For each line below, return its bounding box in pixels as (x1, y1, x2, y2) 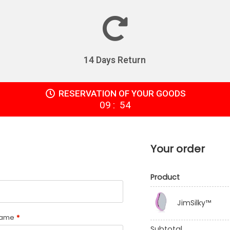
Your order (150, 141, 205, 156)
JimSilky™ (177, 198, 211, 208)
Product (150, 171, 180, 182)
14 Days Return (84, 54, 146, 65)
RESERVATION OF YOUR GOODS (58, 88, 186, 99)
